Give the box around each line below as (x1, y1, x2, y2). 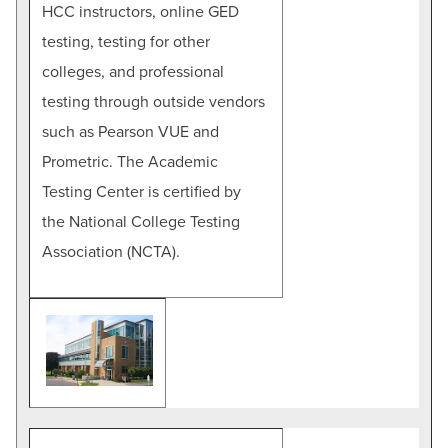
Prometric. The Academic (42, 151, 218, 172)
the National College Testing (42, 211, 240, 232)
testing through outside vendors (42, 91, 265, 112)
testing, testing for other (42, 31, 210, 52)
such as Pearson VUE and (42, 121, 219, 142)
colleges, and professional (42, 61, 224, 82)
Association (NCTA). (42, 241, 180, 262)
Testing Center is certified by (42, 181, 241, 202)
